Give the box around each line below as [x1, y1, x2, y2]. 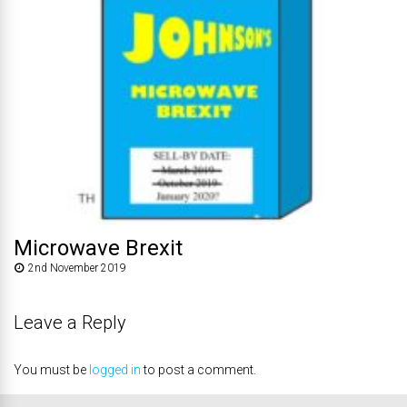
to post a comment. [141, 362, 256, 378]
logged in [89, 362, 141, 378]
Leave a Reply [14, 312, 126, 334]
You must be [14, 362, 89, 378]
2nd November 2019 [28, 262, 126, 275]
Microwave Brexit [14, 235, 183, 262]
